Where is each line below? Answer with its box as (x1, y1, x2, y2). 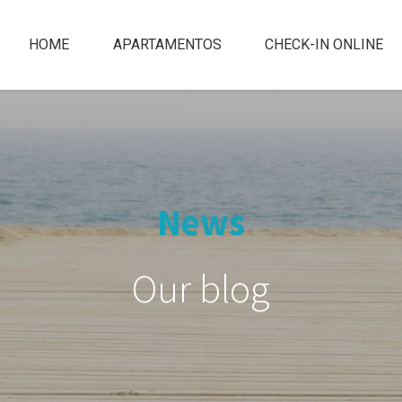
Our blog (132, 264, 270, 313)
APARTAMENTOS (112, 36, 222, 53)
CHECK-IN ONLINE (265, 36, 384, 53)
